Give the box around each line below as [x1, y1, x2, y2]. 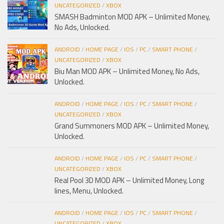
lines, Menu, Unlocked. [54, 185, 123, 197]
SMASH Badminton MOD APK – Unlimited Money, [54, 11, 210, 23]
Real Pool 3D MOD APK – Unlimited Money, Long [54, 174, 204, 186]
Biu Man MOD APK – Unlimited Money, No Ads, [54, 65, 199, 77]
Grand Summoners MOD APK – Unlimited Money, [54, 120, 209, 132]
